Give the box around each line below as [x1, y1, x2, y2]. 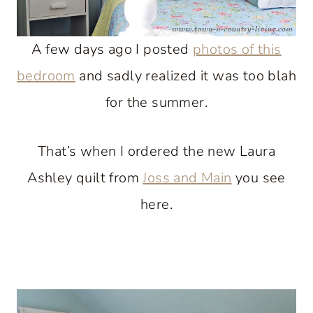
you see [231, 168, 286, 187]
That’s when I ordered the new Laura [38, 141, 275, 161]
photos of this [193, 39, 282, 59]
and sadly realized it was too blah [75, 66, 296, 85]
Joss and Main [143, 168, 232, 187]
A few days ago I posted [31, 39, 193, 59]
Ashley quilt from [27, 168, 143, 187]
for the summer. [105, 92, 208, 112]
